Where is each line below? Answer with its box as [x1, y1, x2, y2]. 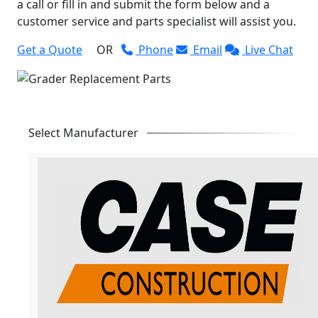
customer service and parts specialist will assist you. [17, 13, 296, 29]
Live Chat [242, 41, 293, 57]
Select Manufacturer [28, 125, 138, 141]
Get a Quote [17, 41, 82, 57]
